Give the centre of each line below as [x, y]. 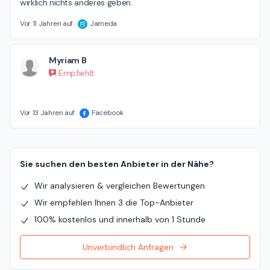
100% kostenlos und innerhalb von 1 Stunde [120, 220]
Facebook [108, 113]
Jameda [103, 24]
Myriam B [68, 61]
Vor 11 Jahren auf [47, 24]
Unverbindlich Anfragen [128, 247]
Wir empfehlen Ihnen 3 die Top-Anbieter [114, 203]
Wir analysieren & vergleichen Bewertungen [120, 186]
